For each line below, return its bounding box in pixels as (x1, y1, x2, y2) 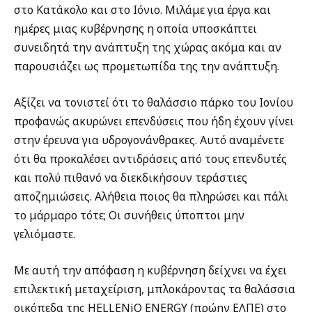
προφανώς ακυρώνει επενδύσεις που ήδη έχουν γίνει (14, 114, 294, 130)
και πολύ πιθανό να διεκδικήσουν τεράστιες (14, 170, 247, 186)
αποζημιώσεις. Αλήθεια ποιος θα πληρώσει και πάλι (14, 189, 288, 205)
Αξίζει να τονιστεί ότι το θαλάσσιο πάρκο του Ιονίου (14, 95, 293, 111)
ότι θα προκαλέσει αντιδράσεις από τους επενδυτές (14, 151, 287, 167)
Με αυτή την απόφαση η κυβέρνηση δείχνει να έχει (14, 262, 287, 278)
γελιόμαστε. (14, 226, 75, 242)
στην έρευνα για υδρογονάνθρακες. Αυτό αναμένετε (14, 132, 284, 148)
